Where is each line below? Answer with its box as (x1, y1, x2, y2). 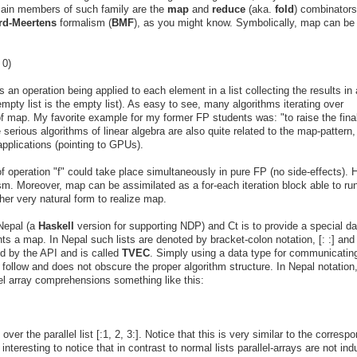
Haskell (38, 219, 77, 232)
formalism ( (57, 16, 112, 29)
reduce (212, 2, 249, 15)
